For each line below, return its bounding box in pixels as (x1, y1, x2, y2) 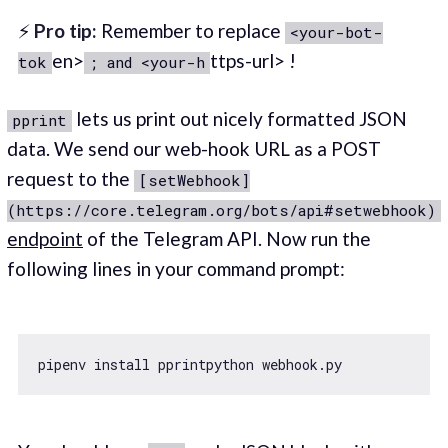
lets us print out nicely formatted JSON (72, 107, 407, 131)
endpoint (7, 227, 83, 251)
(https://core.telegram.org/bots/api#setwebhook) (7, 200, 436, 221)
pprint (12, 110, 67, 131)
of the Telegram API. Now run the (83, 227, 371, 251)
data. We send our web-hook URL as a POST (7, 137, 381, 161)
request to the (7, 167, 134, 191)
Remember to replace (96, 18, 285, 42)
